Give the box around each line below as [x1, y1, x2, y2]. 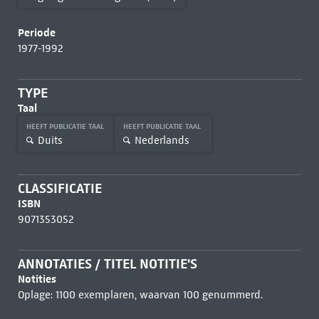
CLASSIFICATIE [17, 180, 102, 197]
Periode [17, 26, 56, 39]
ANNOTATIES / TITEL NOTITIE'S [17, 256, 197, 272]
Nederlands [134, 133, 189, 147]
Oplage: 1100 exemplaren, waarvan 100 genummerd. [17, 288, 263, 301]
